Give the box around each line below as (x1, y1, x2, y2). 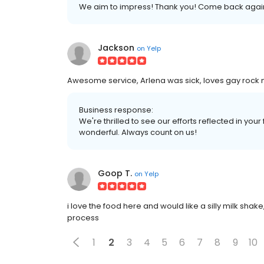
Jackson (98, 42, 134, 54)
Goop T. (98, 167, 132, 179)
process (67, 212, 99, 223)
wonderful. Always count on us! (79, 127, 197, 138)
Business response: (79, 104, 153, 115)
